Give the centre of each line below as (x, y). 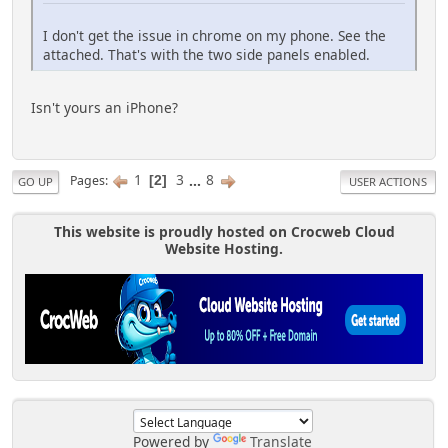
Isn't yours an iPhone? (104, 108)
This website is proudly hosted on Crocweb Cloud (224, 232)
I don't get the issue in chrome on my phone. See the (214, 36)
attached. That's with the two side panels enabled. (206, 55)
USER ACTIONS (388, 182)
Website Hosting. (224, 249)
